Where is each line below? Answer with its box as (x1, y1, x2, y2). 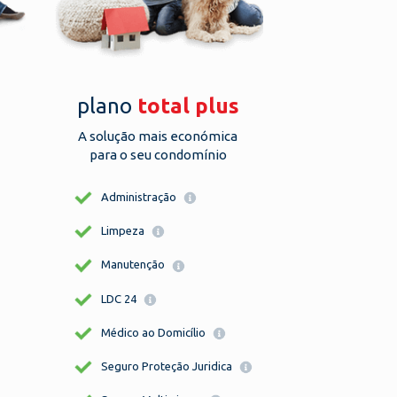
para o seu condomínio (89, 147, 227, 162)
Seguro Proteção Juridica (101, 360, 235, 373)
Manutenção (101, 258, 167, 271)
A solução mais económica (78, 128, 237, 144)
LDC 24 (101, 292, 139, 305)
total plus (136, 94, 239, 118)
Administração (101, 191, 179, 203)
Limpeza (101, 224, 147, 237)
